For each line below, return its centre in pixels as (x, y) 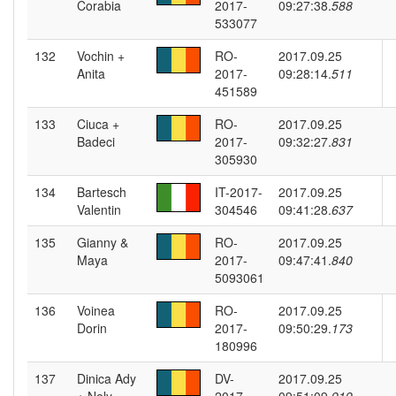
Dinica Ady (107, 378)
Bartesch (102, 192)
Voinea (96, 310)
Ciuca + (98, 124)
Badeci (96, 141)
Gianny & (103, 242)
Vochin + (101, 56)
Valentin (99, 209)
